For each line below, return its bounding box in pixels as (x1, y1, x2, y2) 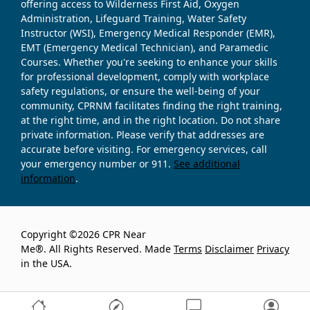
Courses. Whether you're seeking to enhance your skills (21, 55, 277, 69)
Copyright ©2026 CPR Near (21, 228, 146, 241)
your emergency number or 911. (21, 157, 174, 171)
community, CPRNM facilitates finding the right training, (21, 99, 282, 113)
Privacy (257, 242, 289, 256)
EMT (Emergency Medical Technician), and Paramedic (21, 41, 268, 55)
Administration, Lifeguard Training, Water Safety (21, 12, 246, 26)
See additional (174, 157, 240, 171)
